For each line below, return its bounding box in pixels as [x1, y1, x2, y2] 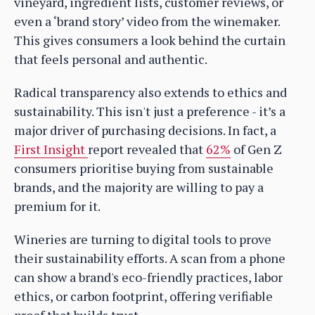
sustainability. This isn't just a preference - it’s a [14, 103, 285, 120]
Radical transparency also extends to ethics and [14, 84, 287, 101]
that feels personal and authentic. [14, 51, 207, 68]
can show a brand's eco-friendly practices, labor [14, 269, 283, 286]
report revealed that [88, 141, 206, 158]
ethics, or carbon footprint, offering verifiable [14, 288, 273, 305]
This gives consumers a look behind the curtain [14, 32, 285, 49]
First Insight [14, 141, 88, 158]
